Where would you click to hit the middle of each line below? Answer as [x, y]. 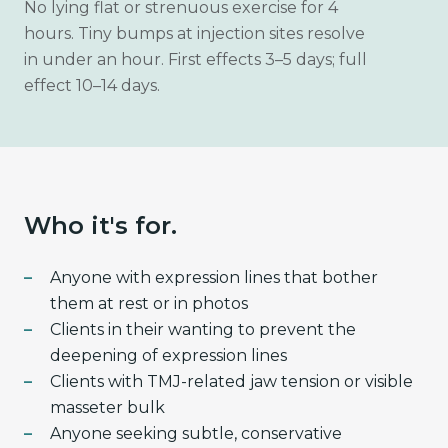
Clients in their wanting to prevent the [203, 329]
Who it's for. [100, 225]
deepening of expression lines [168, 355]
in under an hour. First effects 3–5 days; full [195, 59]
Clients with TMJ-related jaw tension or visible [231, 381]
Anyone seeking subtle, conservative [196, 433]
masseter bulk [107, 407]
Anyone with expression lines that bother [214, 277]
